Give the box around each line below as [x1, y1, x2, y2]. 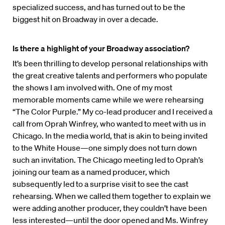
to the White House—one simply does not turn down [13, 143, 197, 153]
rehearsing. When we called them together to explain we [13, 191, 211, 201]
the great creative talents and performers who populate [13, 70, 207, 81]
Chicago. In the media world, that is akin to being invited [13, 131, 207, 141]
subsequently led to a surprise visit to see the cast [13, 179, 188, 189]
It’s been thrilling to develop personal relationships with [13, 58, 208, 69]
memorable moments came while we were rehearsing [13, 94, 203, 105]
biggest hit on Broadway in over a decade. [13, 14, 158, 25]
